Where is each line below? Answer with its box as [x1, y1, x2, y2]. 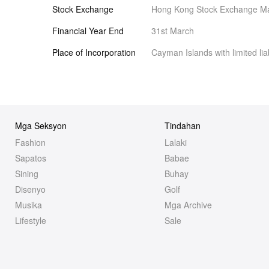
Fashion [15, 136, 46, 148]
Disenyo [15, 183, 46, 195]
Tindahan [164, 119, 201, 131]
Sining [15, 168, 38, 180]
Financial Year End [52, 25, 124, 37]
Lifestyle [15, 214, 46, 226]
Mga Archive [164, 199, 212, 211]
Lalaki [164, 136, 187, 148]
